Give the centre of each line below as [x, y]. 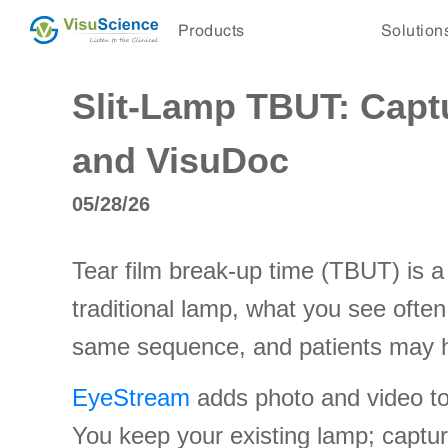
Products [211, 30]
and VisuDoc [180, 160]
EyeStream [131, 397]
